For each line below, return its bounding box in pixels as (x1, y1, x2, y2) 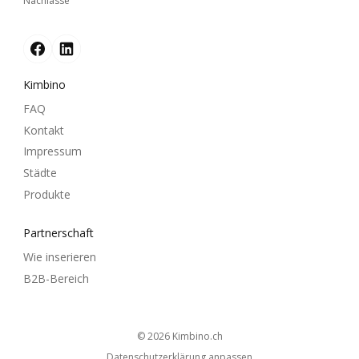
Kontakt (23, 122, 64, 138)
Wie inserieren (23, 249, 96, 265)
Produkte (23, 186, 71, 202)
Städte (23, 164, 57, 180)
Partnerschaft (23, 225, 94, 241)
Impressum (23, 143, 82, 159)
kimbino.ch (177, 329, 223, 344)
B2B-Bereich (23, 270, 89, 286)
